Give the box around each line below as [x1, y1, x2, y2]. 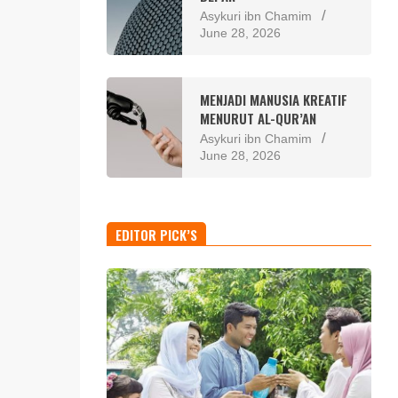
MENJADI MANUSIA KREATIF [199, 89, 347, 109]
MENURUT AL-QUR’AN [199, 107, 316, 128]
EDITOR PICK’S [115, 224, 197, 244]
